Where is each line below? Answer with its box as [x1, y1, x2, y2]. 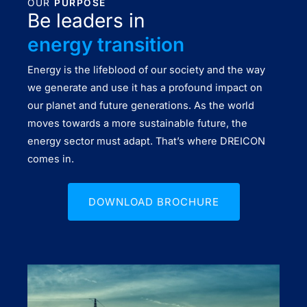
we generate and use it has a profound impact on [27, 82, 262, 95]
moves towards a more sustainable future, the [27, 117, 247, 130]
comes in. [27, 153, 74, 166]
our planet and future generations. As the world [27, 99, 254, 112]
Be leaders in [27, 9, 145, 32]
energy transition [27, 33, 184, 56]
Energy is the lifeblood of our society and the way [27, 64, 265, 77]
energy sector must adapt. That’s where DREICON [27, 135, 265, 148]
